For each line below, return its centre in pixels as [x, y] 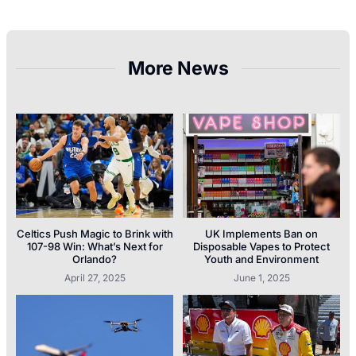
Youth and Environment [261, 259]
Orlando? [95, 259]
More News [178, 69]
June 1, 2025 [261, 277]
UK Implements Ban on [261, 233]
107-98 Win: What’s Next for [95, 246]
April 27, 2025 [95, 277]
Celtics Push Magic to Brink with [95, 233]
